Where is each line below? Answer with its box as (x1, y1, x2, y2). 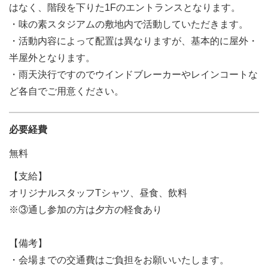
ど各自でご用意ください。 (9, 86, 124, 96)
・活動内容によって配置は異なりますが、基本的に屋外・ (9, 36, 258, 46)
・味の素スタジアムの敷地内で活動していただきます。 (9, 19, 248, 29)
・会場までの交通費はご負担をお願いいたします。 (9, 255, 229, 265)
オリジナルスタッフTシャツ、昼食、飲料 (9, 188, 187, 198)
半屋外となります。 (9, 53, 95, 63)
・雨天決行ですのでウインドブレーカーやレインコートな (9, 69, 258, 80)
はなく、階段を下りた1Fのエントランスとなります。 (9, 2, 240, 13)
